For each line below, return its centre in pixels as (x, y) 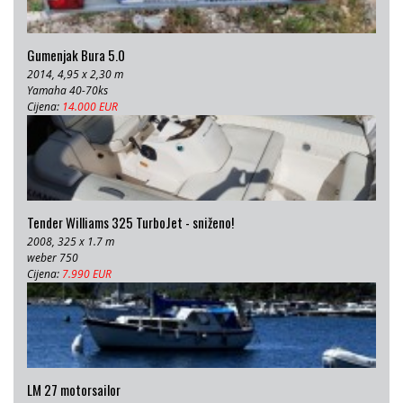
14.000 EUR (90, 107)
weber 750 (53, 258)
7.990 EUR (87, 274)
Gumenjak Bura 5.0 (76, 55)
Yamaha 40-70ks (67, 91)
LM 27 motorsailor (74, 390)
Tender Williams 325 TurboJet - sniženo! (130, 223)
